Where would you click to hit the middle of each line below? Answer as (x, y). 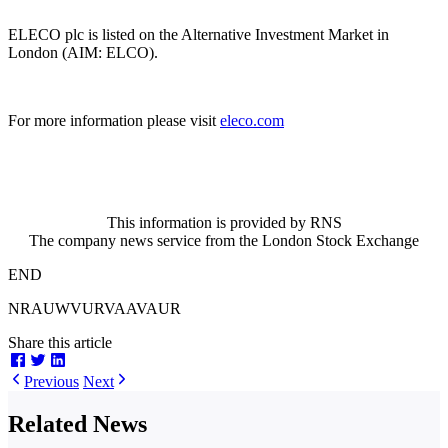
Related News (77, 424)
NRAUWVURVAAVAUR (94, 309)
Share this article (60, 343)
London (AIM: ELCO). (83, 53)
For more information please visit (114, 121)
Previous (51, 382)
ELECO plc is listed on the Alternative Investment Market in (198, 35)
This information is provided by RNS (224, 223)
